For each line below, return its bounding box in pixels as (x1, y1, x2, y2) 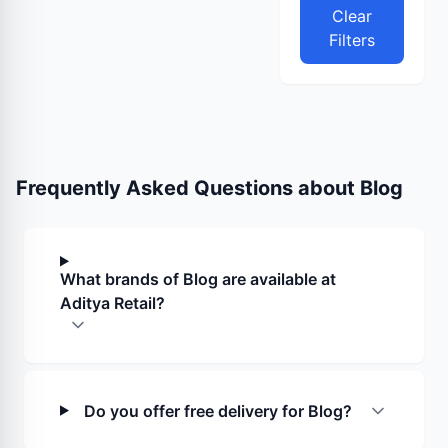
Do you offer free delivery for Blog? (84, 400, 353, 421)
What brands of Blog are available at (60, 268, 336, 289)
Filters (329, 30, 375, 50)
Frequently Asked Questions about (16, 176, 360, 200)
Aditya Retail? (60, 292, 165, 313)
